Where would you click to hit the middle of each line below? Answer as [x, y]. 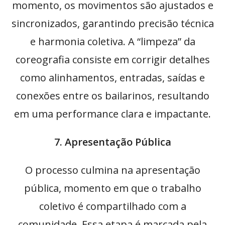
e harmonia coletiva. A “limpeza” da [113, 42]
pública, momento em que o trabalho [113, 188]
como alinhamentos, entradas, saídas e [113, 78]
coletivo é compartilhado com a [113, 206]
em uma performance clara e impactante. [113, 114]
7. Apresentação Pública [113, 142]
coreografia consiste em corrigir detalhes [113, 60]
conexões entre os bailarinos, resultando [113, 96]
